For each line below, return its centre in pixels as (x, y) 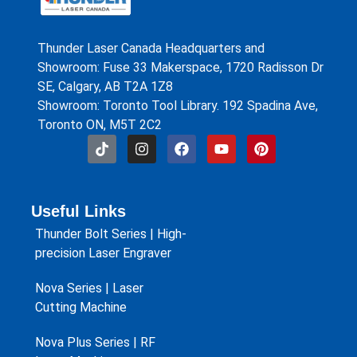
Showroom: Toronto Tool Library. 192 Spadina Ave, (177, 105)
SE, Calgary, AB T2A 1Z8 (105, 86)
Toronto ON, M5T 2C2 (99, 124)
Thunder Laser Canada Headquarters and (151, 48)
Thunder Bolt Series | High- (110, 234)
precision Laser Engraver (103, 253)
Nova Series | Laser (89, 288)
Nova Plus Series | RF (95, 343)
